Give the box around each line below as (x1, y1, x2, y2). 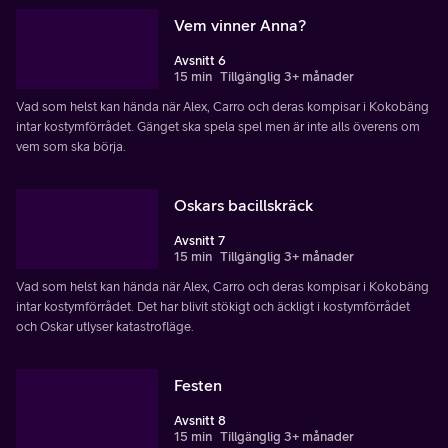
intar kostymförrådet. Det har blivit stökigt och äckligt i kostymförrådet (16, 299, 410, 315)
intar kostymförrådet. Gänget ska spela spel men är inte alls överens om (16, 119, 420, 135)
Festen (174, 376, 222, 395)
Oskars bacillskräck (174, 196, 313, 215)
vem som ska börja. (16, 139, 126, 155)
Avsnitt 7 (174, 233, 225, 249)
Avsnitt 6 (174, 53, 226, 69)
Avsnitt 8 (174, 413, 226, 429)
